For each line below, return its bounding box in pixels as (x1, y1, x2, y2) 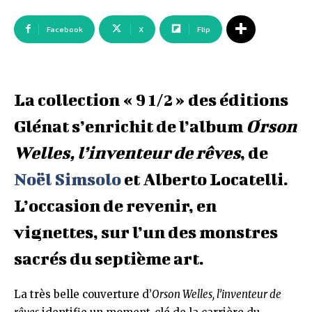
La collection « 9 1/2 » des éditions (14, 90, 288, 109)
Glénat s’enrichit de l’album (14, 116, 246, 136)
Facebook (47, 24, 83, 35)
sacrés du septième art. (14, 249, 204, 268)
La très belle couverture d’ (14, 288, 152, 301)
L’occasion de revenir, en (14, 196, 217, 215)
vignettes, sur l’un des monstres (14, 222, 278, 242)
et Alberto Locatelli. (121, 169, 288, 189)
